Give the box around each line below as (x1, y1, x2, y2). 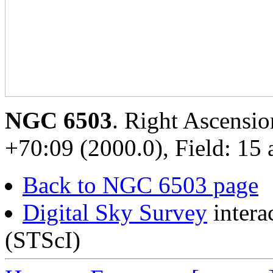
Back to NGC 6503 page (23, 171, 258, 198)
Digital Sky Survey (23, 199, 207, 225)
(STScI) (5, 226, 80, 253)
